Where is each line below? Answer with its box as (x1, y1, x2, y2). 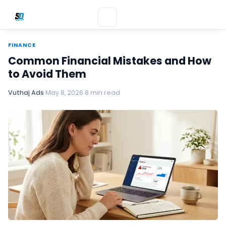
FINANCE (8, 41, 36, 49)
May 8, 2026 (45, 88, 83, 97)
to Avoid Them (8, 67, 86, 81)
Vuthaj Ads (8, 88, 44, 97)
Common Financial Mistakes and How (8, 53, 211, 68)
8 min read (85, 88, 120, 97)
